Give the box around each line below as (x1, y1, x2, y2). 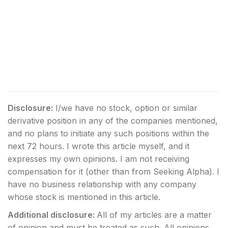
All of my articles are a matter (97, 210, 212, 220)
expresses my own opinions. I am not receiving (8, 154, 189, 164)
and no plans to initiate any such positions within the (8, 128, 209, 139)
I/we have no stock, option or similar (55, 103, 197, 113)
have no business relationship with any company (8, 179, 196, 190)
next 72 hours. (8, 141, 64, 152)
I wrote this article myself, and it (67, 141, 189, 152)
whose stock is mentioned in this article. (8, 192, 160, 203)
